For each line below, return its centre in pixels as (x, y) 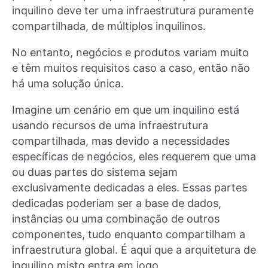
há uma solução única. (68, 83)
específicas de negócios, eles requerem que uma (134, 156)
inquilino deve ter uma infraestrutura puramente (133, 10)
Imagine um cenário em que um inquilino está (126, 109)
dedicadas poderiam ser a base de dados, (117, 203)
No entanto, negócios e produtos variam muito (130, 52)
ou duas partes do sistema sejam (95, 172)
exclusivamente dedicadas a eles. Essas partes (130, 187)
